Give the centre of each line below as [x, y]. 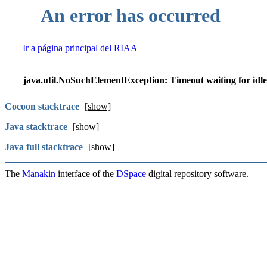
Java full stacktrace [44, 147]
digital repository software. [197, 174]
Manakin [39, 174]
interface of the [86, 174]
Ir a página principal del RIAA [80, 48]
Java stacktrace [36, 127]
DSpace [131, 174]
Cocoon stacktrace [42, 106]
